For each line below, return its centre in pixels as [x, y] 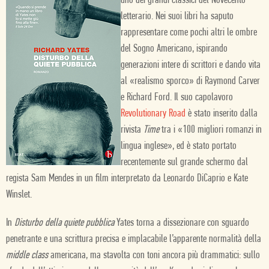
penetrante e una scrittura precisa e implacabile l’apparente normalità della [134, 239]
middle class [27, 255]
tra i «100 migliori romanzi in [210, 130]
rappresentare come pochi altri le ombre [189, 33]
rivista [132, 130]
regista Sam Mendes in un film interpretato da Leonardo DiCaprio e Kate [127, 179]
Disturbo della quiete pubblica [64, 223]
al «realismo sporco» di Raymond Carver [190, 81]
